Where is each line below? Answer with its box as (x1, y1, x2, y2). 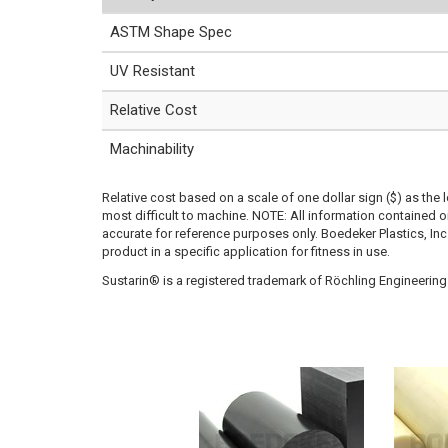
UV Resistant (110, 62, 195, 80)
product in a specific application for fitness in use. (102, 244, 390, 259)
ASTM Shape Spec (110, 23, 232, 41)
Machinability (110, 140, 194, 158)
